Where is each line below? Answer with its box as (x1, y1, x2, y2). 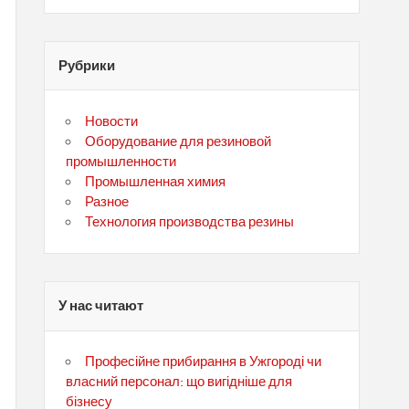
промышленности (65, 153, 176, 171)
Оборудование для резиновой (85, 133, 272, 151)
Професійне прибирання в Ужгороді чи (85, 353, 322, 371)
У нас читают (58, 298, 144, 315)
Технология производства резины (85, 214, 295, 231)
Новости (85, 113, 139, 131)
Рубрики (58, 58, 116, 75)
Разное (85, 194, 130, 211)
